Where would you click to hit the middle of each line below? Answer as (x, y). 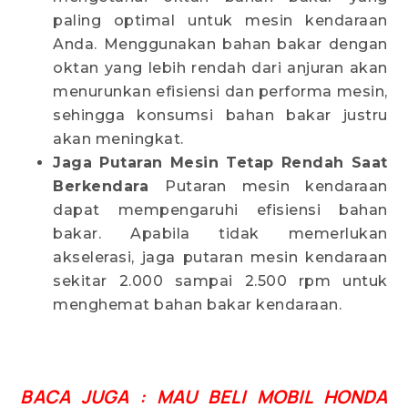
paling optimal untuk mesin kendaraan (220, 21)
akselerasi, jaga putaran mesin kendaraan (220, 258)
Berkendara (109, 187)
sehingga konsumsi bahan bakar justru (220, 116)
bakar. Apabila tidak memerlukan (220, 234)
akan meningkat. (118, 139)
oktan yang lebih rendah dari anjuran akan (220, 68)
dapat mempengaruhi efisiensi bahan (220, 210)
